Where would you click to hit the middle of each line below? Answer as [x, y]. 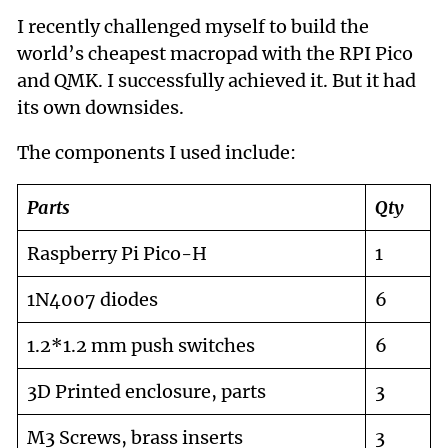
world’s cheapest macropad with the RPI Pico [214, 54]
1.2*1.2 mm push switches [140, 346]
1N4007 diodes [92, 300]
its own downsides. [100, 108]
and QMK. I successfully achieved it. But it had [216, 81]
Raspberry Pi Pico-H [116, 254]
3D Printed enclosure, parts [146, 392]
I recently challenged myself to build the [192, 27]
